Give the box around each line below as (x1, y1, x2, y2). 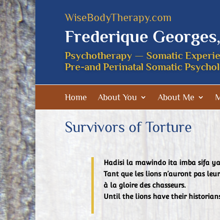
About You (98, 92, 137, 102)
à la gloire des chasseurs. (104, 181, 186, 189)
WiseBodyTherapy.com (65, 11, 171, 24)
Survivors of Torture (65, 119, 192, 136)
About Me (158, 92, 194, 102)
